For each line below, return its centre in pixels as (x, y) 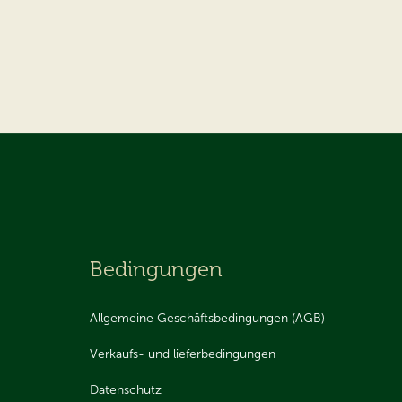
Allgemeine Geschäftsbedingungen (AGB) (207, 318)
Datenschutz (126, 389)
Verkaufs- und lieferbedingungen (183, 354)
